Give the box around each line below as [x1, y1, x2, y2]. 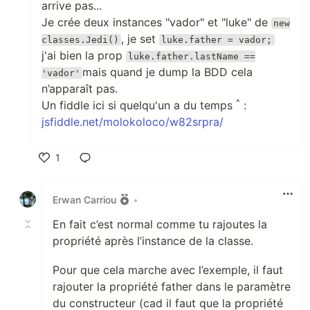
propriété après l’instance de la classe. [53, 234, 253, 248]
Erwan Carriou [53, 193, 116, 206]
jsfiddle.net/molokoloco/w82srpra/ [42, 115, 224, 129]
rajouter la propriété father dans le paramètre [53, 280, 291, 294]
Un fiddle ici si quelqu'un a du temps [42, 98, 236, 113]
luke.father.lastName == [128, 51, 256, 62]
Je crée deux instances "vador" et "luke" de [42, 15, 271, 30]
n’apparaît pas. [42, 82, 118, 96]
